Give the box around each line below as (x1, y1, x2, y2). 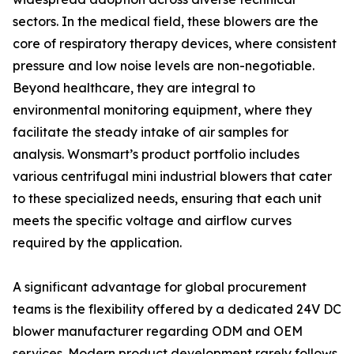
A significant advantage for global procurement (13, 279, 307, 295)
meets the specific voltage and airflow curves (13, 213, 292, 228)
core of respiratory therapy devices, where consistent (13, 36, 337, 51)
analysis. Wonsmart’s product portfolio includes (13, 146, 299, 162)
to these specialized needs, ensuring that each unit (13, 190, 322, 206)
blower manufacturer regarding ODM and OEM (13, 323, 303, 339)
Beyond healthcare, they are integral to (13, 80, 255, 96)
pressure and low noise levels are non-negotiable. (13, 58, 314, 73)
